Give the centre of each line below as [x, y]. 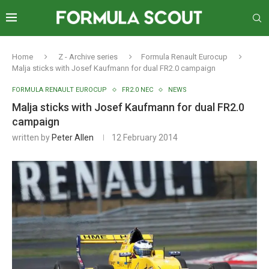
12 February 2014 [145, 138]
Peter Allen [73, 138]
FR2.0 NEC [138, 90]
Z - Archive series [88, 57]
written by [32, 138]
